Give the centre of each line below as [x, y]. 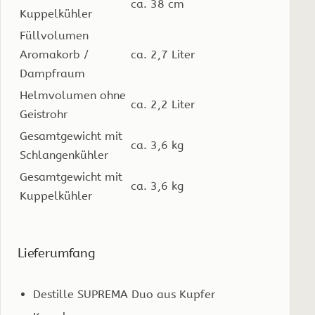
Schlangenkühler [64, 155]
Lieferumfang [57, 253]
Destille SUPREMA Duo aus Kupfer [124, 294]
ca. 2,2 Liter [163, 104]
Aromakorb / [54, 54]
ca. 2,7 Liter [163, 54]
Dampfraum [52, 73]
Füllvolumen [54, 35]
